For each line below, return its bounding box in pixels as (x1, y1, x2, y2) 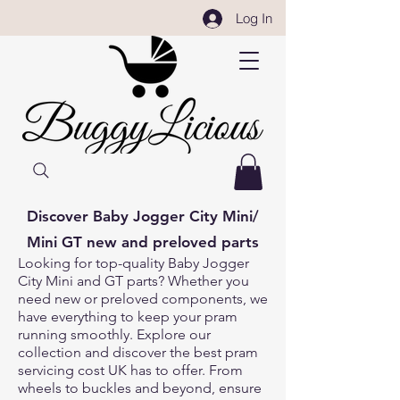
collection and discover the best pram (18, 343, 258, 361)
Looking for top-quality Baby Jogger (18, 254, 249, 271)
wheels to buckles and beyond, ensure (18, 379, 262, 396)
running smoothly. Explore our (18, 325, 211, 343)
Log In (235, 9, 272, 27)
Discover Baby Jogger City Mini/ (27, 206, 259, 225)
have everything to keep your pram (18, 307, 237, 325)
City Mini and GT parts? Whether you (18, 271, 249, 289)
